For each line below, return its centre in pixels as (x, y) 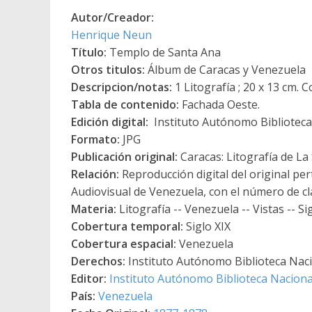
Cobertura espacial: (124, 243)
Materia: (94, 209)
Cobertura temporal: (127, 226)
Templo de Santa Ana (164, 52)
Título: (89, 52)
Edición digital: (110, 122)
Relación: (95, 174)
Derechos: (98, 261)
